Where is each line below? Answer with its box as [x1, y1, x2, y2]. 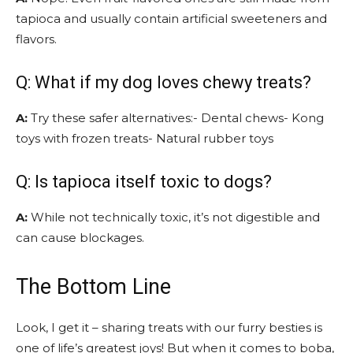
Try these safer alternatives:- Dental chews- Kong [28, 110, 324, 125]
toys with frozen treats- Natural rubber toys [16, 130, 273, 146]
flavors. [16, 31, 57, 46]
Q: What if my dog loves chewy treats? [16, 72, 311, 92]
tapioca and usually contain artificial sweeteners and [16, 10, 327, 26]
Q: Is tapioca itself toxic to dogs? [16, 171, 272, 191]
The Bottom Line [16, 273, 171, 299]
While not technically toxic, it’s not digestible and [28, 209, 320, 225]
